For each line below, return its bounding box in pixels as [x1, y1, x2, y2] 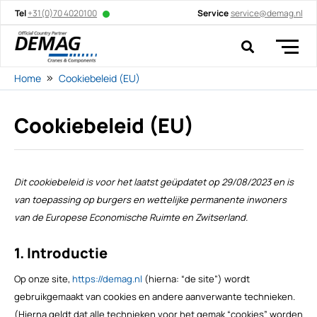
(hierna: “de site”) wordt [142, 272, 250, 286]
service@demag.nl [230, 6, 303, 19]
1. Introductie [13, 243, 108, 263]
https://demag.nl [71, 272, 142, 286]
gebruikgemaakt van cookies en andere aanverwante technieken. [13, 290, 295, 304]
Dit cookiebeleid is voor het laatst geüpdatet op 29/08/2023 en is [13, 175, 294, 189]
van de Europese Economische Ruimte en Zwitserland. [13, 211, 248, 224]
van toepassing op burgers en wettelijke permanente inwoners [13, 193, 287, 207]
